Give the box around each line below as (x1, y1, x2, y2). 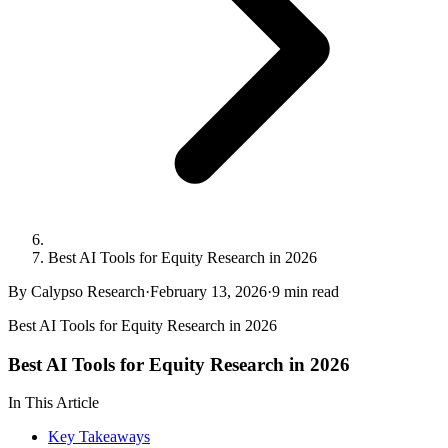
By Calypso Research (8, 283, 145, 300)
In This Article (8, 394, 99, 412)
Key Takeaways (48, 428, 150, 446)
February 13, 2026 (150, 283, 267, 300)
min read (280, 283, 339, 300)
